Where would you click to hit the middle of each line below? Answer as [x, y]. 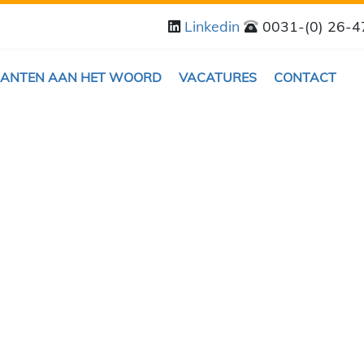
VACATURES [217, 78]
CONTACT [305, 78]
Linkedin [214, 26]
